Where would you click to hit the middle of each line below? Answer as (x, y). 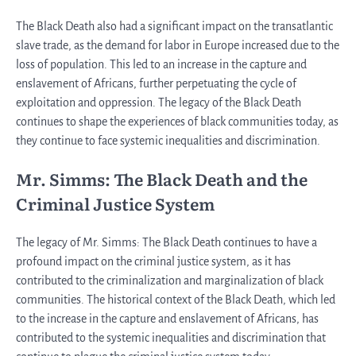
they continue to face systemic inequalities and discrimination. (168, 141)
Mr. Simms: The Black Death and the (162, 178)
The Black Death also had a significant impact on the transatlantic (174, 27)
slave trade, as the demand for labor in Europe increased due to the (178, 46)
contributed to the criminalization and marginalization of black (170, 280)
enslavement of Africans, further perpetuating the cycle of (156, 84)
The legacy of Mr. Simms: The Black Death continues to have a (166, 242)
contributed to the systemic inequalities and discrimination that (171, 337)
